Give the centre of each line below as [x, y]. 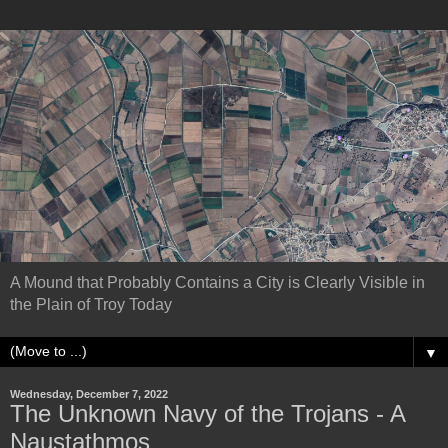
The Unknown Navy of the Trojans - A [207, 414]
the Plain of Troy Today [91, 305]
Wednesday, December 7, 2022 [89, 394]
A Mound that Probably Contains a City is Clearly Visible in [217, 283]
